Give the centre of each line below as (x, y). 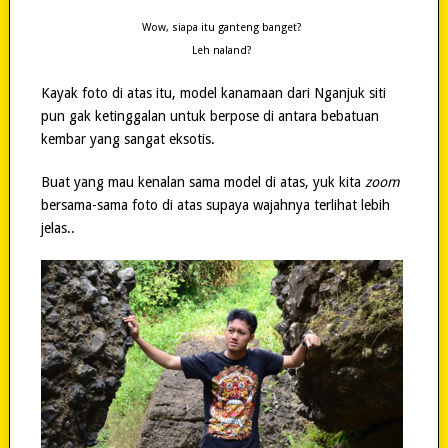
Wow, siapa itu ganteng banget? (221, 28)
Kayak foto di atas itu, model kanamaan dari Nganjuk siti (213, 93)
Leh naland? (221, 51)
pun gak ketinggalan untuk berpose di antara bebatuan (209, 116)
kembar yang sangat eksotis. (127, 139)
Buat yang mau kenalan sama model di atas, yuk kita (202, 182)
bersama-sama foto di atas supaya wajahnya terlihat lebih (215, 205)
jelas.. (57, 228)
